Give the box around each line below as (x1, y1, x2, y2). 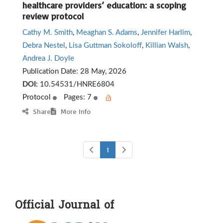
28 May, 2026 (80, 67, 126, 75)
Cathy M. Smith (22, 28, 73, 36)
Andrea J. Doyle (22, 54, 74, 62)
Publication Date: (22, 67, 80, 75)
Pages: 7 (62, 93, 94, 101)
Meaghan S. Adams (76, 28, 137, 36)
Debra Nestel (22, 41, 65, 49)
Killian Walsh (145, 41, 188, 49)
